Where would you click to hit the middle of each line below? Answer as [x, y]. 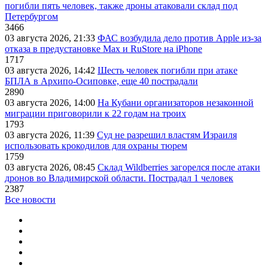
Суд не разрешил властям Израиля [167, 135]
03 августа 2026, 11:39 [51, 135]
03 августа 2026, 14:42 [51, 71]
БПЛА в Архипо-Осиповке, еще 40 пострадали [101, 81]
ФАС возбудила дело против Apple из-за [179, 38]
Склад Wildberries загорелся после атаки [179, 167]
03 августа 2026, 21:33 [51, 38]
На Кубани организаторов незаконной [176, 103]
